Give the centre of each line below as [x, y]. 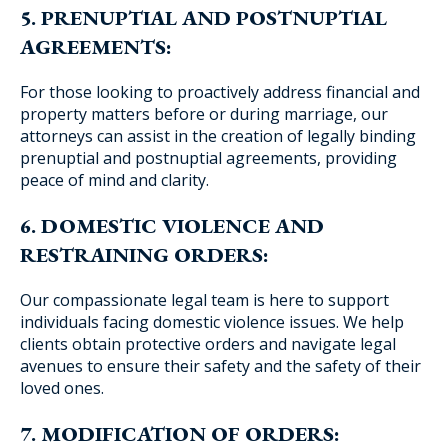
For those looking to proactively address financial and [220, 92]
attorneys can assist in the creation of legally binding [218, 136]
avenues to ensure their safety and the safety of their [220, 366]
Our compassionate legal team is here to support [204, 300]
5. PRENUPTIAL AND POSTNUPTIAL [203, 17]
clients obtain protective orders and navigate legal [208, 344]
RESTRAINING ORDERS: [144, 254]
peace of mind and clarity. [114, 180]
